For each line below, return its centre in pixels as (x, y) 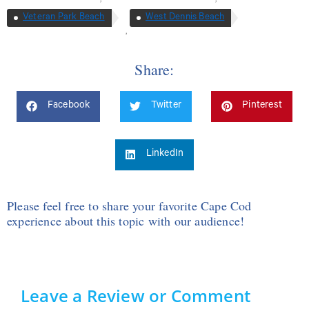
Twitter (166, 107)
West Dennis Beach (185, 17)
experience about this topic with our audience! (126, 220)
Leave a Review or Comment (136, 295)
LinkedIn (165, 155)
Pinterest (262, 107)
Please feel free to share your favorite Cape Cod (129, 205)
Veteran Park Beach (64, 17)
